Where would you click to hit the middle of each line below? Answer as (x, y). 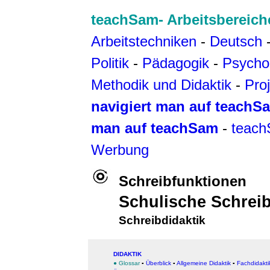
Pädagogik (176, 63)
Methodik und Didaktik (163, 85)
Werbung (120, 150)
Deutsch (236, 41)
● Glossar (127, 263)
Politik (110, 63)
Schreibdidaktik (162, 220)
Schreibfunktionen (183, 181)
